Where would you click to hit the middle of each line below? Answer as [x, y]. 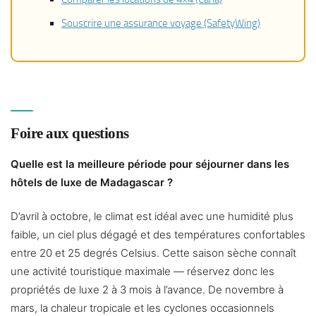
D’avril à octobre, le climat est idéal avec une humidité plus [152, 217]
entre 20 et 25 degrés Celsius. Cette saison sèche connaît [153, 253]
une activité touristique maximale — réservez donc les [142, 272]
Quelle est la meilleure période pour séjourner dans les [150, 164]
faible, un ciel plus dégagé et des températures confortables [158, 235]
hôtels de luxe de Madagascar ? [92, 183]
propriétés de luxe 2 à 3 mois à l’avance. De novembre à [147, 290]
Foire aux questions [70, 134]
